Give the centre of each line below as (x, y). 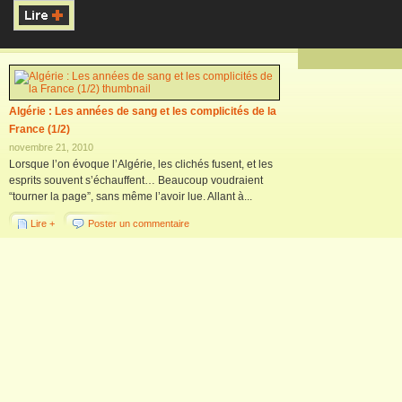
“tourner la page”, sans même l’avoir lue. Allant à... (131, 197)
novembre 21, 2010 (51, 147)
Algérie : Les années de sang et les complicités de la (143, 111)
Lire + (43, 223)
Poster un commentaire (139, 223)
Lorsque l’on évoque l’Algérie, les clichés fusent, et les (141, 164)
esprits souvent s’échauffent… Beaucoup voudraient (136, 180)
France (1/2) (39, 129)
